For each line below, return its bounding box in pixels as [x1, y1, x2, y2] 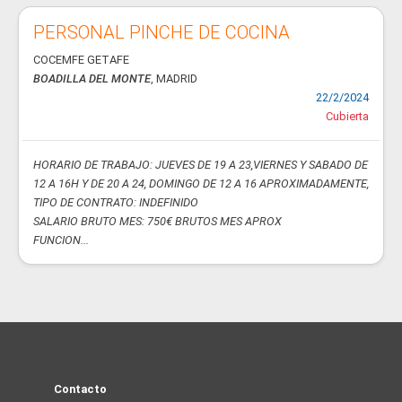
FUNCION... [33, 233, 89, 247]
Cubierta [326, 109, 369, 123]
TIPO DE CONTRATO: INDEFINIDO [33, 196, 198, 209]
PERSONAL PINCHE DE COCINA [33, 22, 290, 43]
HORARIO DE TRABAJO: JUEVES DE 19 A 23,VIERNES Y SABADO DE [33, 158, 368, 171]
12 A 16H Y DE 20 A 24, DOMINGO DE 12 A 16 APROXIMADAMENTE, [33, 177, 369, 190]
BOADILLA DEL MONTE [33, 72, 151, 85]
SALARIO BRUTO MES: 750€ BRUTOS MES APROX [33, 214, 282, 228]
